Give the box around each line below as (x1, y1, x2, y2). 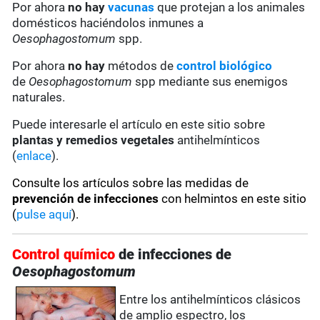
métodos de (105, 59, 177, 74)
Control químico (12, 246, 119, 264)
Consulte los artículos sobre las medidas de (12, 176, 249, 191)
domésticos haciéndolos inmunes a (12, 16, 204, 31)
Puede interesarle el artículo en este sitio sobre (12, 117, 266, 132)
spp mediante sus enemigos (135, 74, 289, 89)
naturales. (12, 90, 66, 105)
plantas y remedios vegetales (12, 133, 175, 148)
